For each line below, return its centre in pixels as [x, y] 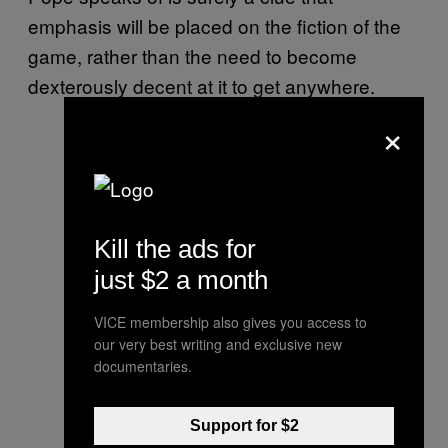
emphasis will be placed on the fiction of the [214, 26]
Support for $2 [244, 425]
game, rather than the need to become [192, 56]
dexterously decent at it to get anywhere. [201, 86]
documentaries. [143, 365]
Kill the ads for [175, 248]
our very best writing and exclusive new [218, 343]
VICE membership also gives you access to [230, 321]
